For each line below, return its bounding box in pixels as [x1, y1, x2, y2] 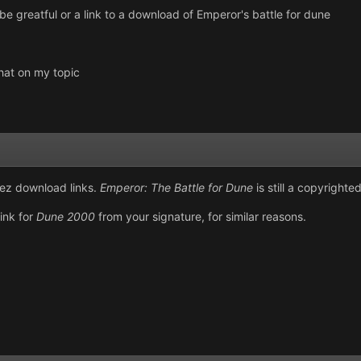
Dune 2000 [36, 209, 95, 223]
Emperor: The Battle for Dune [100, 180, 253, 194]
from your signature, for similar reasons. [95, 209, 306, 223]
